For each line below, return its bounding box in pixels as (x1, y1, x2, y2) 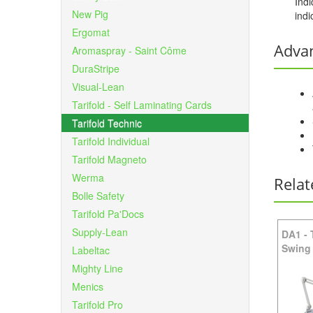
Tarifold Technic (72, 116, 142, 130)
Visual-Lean (72, 80, 124, 94)
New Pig (72, 7, 108, 21)
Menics (72, 279, 103, 293)
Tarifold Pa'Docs (72, 207, 144, 221)
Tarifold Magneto (72, 152, 147, 166)
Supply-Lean (72, 225, 128, 239)
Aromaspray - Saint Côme (72, 43, 187, 57)
